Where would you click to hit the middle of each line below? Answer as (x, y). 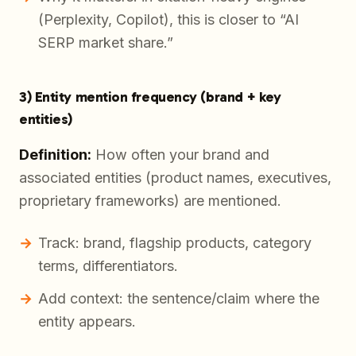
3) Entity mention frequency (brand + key (150, 97)
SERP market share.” (106, 43)
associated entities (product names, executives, (175, 178)
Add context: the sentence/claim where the (179, 299)
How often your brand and (180, 155)
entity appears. (87, 322)
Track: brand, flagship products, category (175, 243)
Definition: (55, 155)
